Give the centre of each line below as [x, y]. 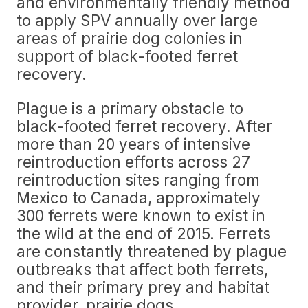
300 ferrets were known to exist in [141, 216]
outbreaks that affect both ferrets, [142, 269]
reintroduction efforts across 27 [133, 162]
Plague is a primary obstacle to [130, 108]
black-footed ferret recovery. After [144, 126]
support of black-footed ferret [127, 56]
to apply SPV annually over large [137, 20]
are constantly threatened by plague [152, 251]
